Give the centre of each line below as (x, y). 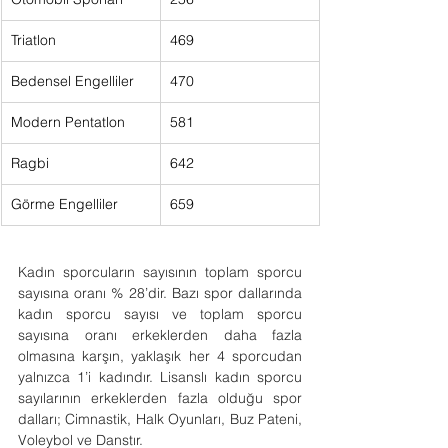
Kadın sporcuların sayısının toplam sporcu (160, 272)
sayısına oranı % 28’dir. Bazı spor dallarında (160, 293)
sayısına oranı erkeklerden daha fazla (160, 335)
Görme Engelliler (64, 204)
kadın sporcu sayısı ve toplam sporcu (160, 314)
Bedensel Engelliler (72, 81)
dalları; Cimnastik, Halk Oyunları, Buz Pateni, (160, 419)
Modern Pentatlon (68, 122)
